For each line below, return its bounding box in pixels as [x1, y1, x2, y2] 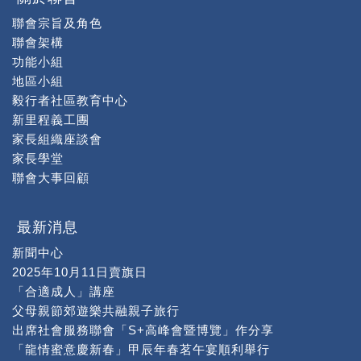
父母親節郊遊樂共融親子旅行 [12, 304, 180, 317]
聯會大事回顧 [12, 171, 89, 185]
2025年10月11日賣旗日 [12, 265, 147, 279]
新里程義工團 [12, 113, 89, 127]
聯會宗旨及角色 [12, 16, 102, 30]
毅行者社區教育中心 [12, 93, 128, 107]
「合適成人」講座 [12, 284, 115, 298]
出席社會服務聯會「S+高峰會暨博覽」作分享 [12, 323, 274, 337]
